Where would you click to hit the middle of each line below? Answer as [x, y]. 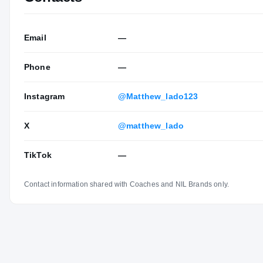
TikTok [38, 155]
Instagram [45, 96]
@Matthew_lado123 [158, 96]
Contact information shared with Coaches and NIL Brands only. [127, 184]
